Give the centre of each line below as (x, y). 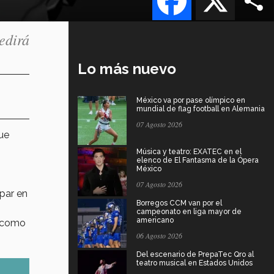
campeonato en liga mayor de (189, 211)
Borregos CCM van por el (179, 203)
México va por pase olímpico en (191, 100)
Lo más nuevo (127, 68)
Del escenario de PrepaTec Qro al (195, 254)
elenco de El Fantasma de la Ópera (198, 160)
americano (155, 220)
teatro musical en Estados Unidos (194, 263)
